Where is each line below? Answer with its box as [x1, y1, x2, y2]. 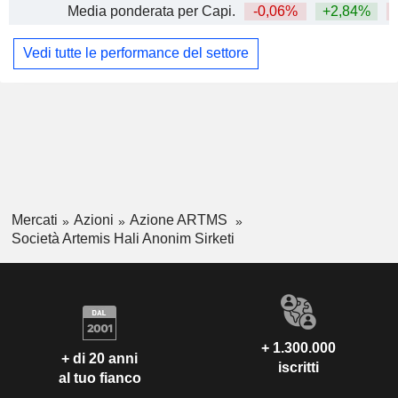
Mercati [11, 211, 58, 227]
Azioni [73, 211, 114, 227]
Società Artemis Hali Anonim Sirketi [11, 230, 235, 246]
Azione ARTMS [129, 211, 231, 227]
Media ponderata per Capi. [68, 3, 235, 19]
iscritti [278, 359, 319, 375]
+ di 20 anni [61, 351, 138, 367]
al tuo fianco [58, 370, 141, 386]
